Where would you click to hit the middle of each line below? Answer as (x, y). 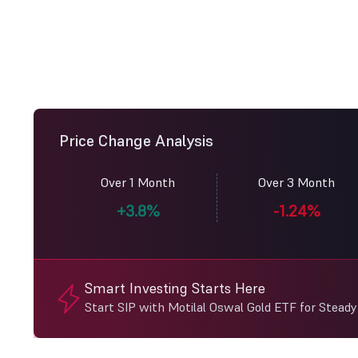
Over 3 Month (297, 182)
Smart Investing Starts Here (175, 288)
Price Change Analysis (136, 141)
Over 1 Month (138, 182)
